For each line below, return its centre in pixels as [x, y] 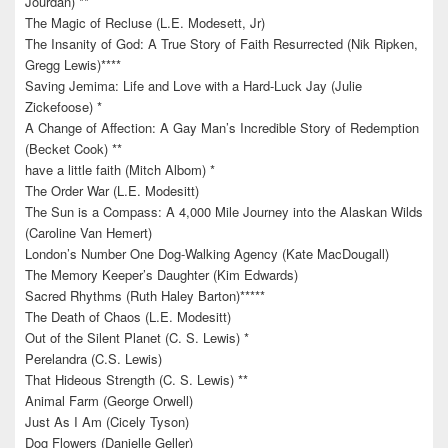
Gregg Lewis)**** [73, 65]
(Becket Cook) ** [73, 149]
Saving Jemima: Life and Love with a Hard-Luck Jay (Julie [193, 86]
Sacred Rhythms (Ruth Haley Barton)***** [145, 296]
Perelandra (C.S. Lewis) [93, 359]
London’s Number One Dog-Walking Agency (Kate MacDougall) [207, 254]
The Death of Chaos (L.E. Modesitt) [128, 317]
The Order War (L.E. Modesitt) [112, 191]
